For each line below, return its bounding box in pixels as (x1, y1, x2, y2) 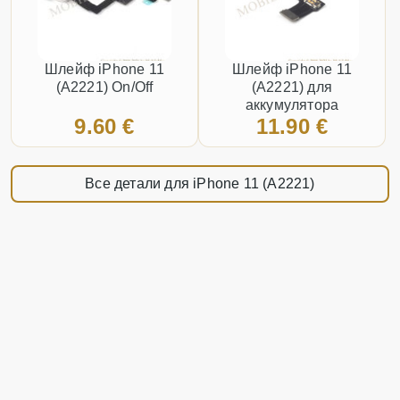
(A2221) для (251, 79, 333, 96)
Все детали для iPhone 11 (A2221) (85, 176, 315, 192)
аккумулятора (245, 97, 339, 113)
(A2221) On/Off (55, 79, 154, 96)
